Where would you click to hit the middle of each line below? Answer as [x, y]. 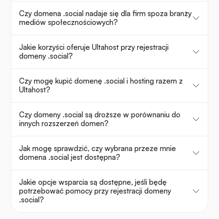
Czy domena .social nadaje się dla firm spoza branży [105, 14]
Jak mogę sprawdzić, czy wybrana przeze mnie [98, 149]
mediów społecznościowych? [68, 22]
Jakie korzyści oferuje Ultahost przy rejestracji [94, 47]
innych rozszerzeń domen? [64, 124]
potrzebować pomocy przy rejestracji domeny [95, 191]
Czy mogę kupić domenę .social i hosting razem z [101, 81]
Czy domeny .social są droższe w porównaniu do [100, 115]
